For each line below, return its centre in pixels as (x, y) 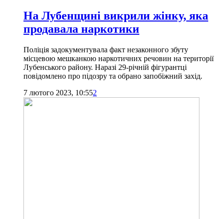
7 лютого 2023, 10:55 (58, 93)
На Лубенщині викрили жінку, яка (116, 16)
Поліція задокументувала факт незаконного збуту (106, 50)
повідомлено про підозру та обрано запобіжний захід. (113, 76)
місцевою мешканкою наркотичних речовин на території (119, 59)
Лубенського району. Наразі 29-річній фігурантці (105, 67)
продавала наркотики (81, 29)
